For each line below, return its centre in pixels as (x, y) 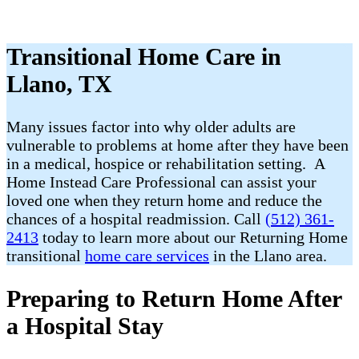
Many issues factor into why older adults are (151, 127)
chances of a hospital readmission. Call (136, 219)
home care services (147, 256)
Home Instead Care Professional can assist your (161, 182)
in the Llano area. (270, 256)
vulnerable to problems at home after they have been (177, 145)
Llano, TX (59, 84)
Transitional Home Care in (144, 57)
